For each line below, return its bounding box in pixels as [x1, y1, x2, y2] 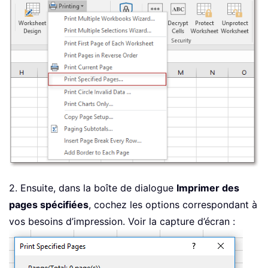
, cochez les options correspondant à [89, 199, 257, 211]
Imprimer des [176, 182, 239, 194]
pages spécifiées [9, 199, 89, 211]
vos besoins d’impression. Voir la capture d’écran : [9, 215, 235, 228]
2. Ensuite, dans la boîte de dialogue [9, 182, 176, 194]
